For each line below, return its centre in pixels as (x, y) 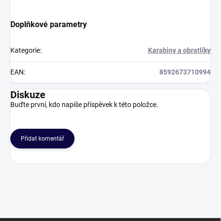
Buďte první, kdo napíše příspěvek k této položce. (84, 105)
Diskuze (28, 95)
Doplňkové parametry (49, 25)
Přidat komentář (42, 139)
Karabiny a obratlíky (179, 51)
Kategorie (25, 51)
